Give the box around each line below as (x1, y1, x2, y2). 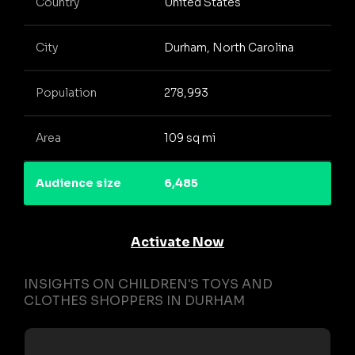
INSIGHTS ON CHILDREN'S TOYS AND (24, 275, 273, 292)
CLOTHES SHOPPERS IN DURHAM (24, 292, 245, 309)
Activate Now (131, 233, 224, 250)
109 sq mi (163, 131, 216, 146)
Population (36, 86, 97, 101)
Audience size (36, 176, 121, 191)
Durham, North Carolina (163, 40, 294, 55)
